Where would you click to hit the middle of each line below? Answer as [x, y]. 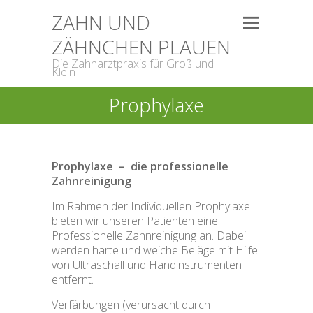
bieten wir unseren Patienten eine [135, 221]
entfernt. [73, 279]
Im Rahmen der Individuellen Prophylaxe [151, 206]
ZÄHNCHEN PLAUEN [141, 47]
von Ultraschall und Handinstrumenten [147, 265]
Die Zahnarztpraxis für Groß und [133, 64]
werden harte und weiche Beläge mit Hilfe [155, 250]
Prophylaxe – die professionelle [140, 166]
